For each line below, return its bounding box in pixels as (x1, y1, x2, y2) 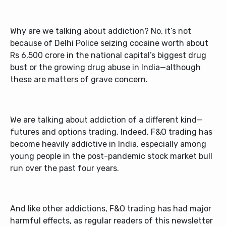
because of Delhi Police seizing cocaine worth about (10, 38, 208, 48)
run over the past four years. (10, 163, 119, 173)
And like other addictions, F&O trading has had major (10, 204, 211, 213)
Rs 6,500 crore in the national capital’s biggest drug (10, 50, 206, 60)
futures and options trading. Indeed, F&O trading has (10, 127, 212, 137)
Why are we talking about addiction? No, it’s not (10, 26, 191, 36)
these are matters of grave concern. (10, 75, 148, 84)
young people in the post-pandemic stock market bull (10, 151, 212, 161)
